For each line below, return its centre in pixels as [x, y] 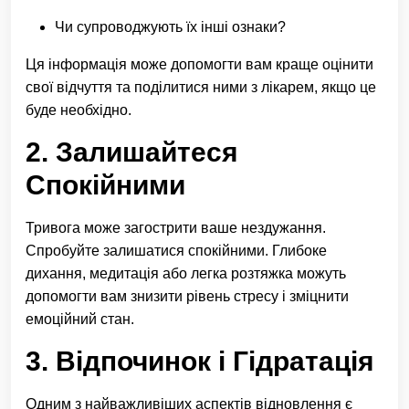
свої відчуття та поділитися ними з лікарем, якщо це [201, 87]
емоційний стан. [80, 319]
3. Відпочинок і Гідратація [200, 361]
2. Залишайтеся [132, 152]
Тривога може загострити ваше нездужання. [176, 228]
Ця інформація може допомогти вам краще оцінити [199, 64]
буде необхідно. [79, 110]
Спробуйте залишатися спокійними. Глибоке [176, 251]
